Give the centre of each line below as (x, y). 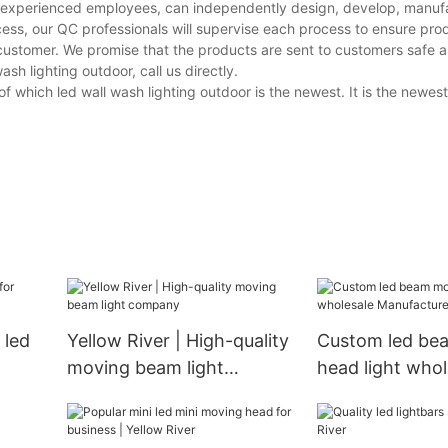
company (106, 395)
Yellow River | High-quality (177, 341)
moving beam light (145, 368)
